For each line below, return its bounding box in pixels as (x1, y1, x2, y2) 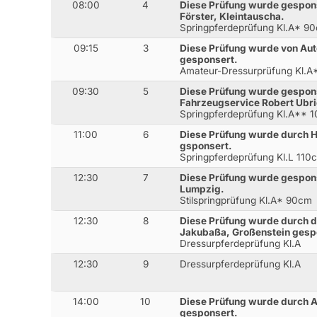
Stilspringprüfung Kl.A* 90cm (180, 194, 313, 206)
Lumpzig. (180, 183, 225, 195)
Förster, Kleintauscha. (180, 10, 285, 22)
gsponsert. (180, 139, 233, 151)
